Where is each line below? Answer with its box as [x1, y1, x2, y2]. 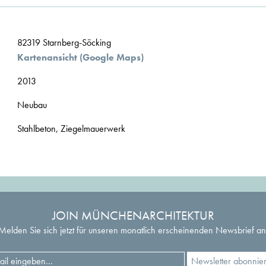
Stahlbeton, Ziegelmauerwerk [17, 122, 125, 135]
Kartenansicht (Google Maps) [17, 51, 144, 64]
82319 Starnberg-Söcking [17, 36, 111, 49]
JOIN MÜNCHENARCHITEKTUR [52, 207, 214, 223]
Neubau [17, 99, 47, 111]
